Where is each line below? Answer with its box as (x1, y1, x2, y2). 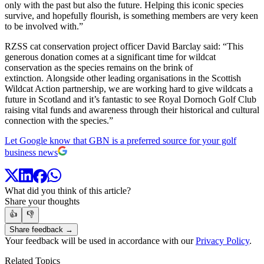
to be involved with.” (5, 21, 83, 31)
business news (5, 147, 58, 157)
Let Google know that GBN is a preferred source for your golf (5, 135, 236, 146)
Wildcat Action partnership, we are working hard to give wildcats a (5, 83, 253, 94)
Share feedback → (9, 225, 73, 235)
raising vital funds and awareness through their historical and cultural (5, 104, 259, 115)
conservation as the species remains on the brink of (5, 62, 193, 72)
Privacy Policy (196, 236, 249, 246)
